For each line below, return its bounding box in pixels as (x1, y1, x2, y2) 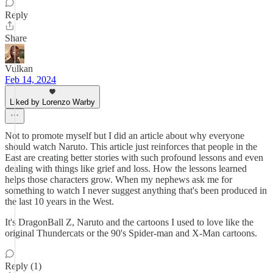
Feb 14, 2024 (5, 74, 56, 85)
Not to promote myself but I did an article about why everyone (5, 130, 244, 141)
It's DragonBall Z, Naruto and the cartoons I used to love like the (5, 217, 253, 227)
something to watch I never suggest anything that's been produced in (5, 185, 267, 196)
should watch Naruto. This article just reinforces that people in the (5, 141, 257, 152)
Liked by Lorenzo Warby (10, 97, 95, 107)
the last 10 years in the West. (5, 196, 114, 207)
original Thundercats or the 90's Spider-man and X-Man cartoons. (5, 228, 257, 238)
